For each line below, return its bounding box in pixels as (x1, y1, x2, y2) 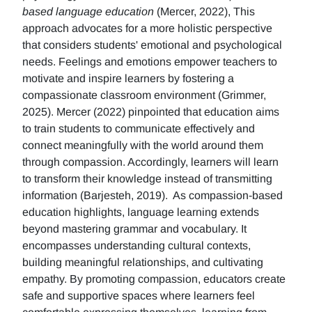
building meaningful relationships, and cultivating (22, 256, 263, 268)
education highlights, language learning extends (22, 206, 259, 218)
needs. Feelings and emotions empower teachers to (22, 56, 277, 68)
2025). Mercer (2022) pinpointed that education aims (22, 106, 279, 118)
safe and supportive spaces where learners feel (22, 290, 255, 302)
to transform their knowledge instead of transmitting (22, 173, 272, 185)
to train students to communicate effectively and (22, 123, 255, 134)
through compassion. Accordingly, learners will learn (22, 156, 279, 168)
